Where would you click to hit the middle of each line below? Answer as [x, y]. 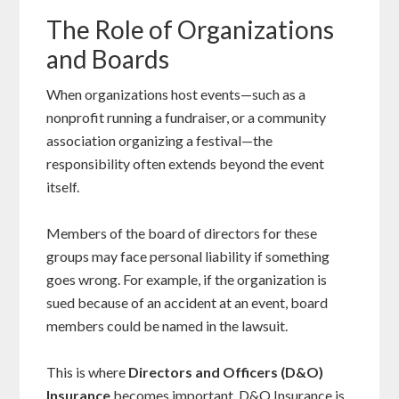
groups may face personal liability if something [188, 256]
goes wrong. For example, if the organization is [187, 280]
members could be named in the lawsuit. [167, 326]
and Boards [108, 59]
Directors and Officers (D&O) [226, 372]
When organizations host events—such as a [176, 94]
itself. [63, 187]
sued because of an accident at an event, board [187, 303]
